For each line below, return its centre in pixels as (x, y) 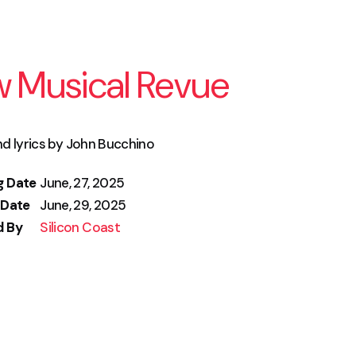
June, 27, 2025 (82, 183)
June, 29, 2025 (83, 205)
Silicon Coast (80, 227)
